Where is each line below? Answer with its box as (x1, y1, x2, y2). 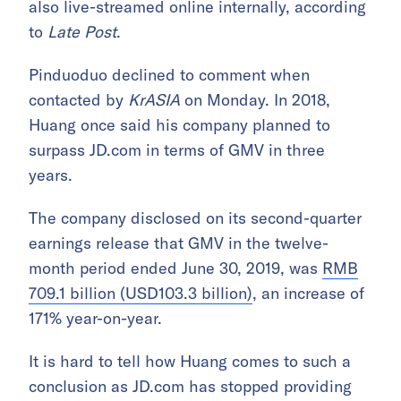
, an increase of (252, 282, 364, 303)
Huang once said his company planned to (29, 114, 330, 135)
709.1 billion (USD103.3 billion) (29, 282, 252, 303)
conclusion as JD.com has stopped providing (29, 375, 352, 397)
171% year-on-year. (29, 307, 162, 328)
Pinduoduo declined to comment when (29, 64, 310, 85)
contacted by (29, 89, 128, 110)
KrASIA (128, 89, 180, 110)
